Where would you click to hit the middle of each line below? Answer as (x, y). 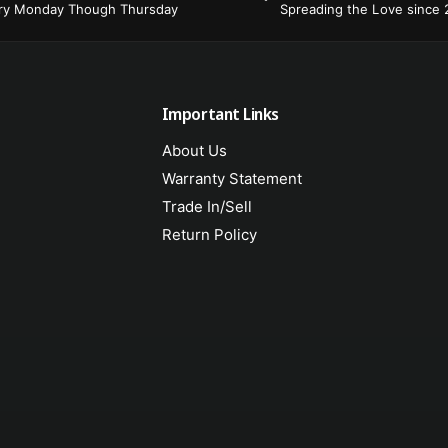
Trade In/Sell (207, 207)
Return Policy (209, 235)
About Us (194, 151)
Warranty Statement (232, 179)
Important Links (220, 114)
